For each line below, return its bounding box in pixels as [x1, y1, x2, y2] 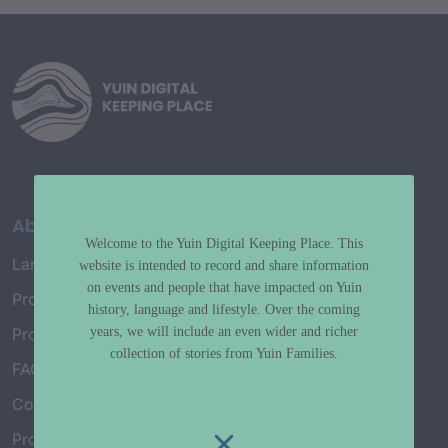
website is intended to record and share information [79, 257, 369, 273]
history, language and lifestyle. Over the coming [88, 301, 360, 317]
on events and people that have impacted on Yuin [86, 279, 362, 295]
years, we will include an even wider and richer [90, 323, 358, 339]
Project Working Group [12, 325, 180, 345]
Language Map [12, 255, 123, 275]
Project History [12, 290, 121, 310]
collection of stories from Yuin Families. [110, 345, 338, 361]
